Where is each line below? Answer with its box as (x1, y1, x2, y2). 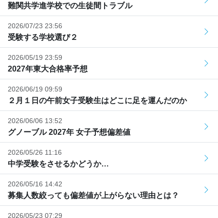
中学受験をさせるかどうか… (8, 159, 109, 168)
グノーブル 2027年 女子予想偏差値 (8, 127, 130, 136)
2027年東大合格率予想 (8, 64, 88, 73)
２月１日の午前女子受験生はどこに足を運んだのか (8, 96, 187, 105)
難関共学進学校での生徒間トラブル (8, 1, 132, 10)
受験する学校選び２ (8, 33, 78, 41)
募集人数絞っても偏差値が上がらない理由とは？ (8, 191, 179, 200)
